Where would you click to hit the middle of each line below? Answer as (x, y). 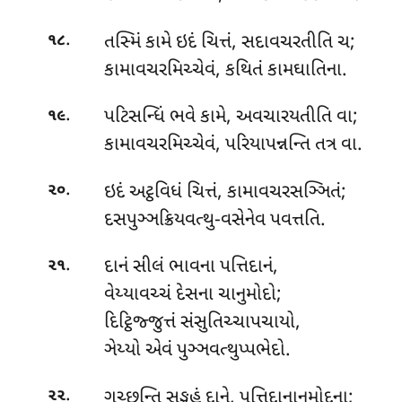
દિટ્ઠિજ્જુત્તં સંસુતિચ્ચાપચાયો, (202, 323)
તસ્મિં (124, 43)
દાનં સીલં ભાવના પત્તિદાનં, (191, 268)
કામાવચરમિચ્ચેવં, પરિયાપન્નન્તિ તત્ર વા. (233, 146)
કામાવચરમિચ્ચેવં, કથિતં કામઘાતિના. (225, 70)
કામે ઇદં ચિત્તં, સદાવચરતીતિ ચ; (250, 43)
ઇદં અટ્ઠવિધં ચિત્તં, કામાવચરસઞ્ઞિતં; (225, 192)
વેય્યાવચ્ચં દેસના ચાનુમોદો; (192, 296)
